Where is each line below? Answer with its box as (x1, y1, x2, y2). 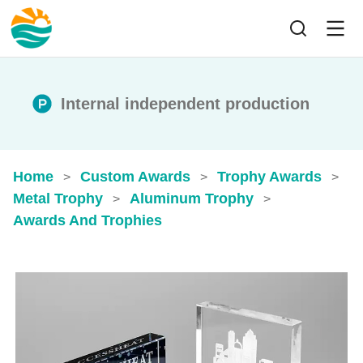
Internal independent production (61, 94, 310, 113)
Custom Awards (80, 169, 190, 185)
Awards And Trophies (13, 212, 162, 228)
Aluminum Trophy (130, 190, 254, 207)
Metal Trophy (13, 190, 103, 207)
